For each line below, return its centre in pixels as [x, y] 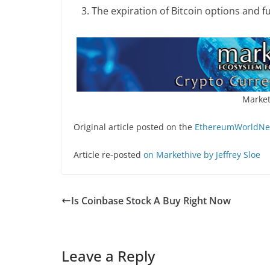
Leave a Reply [108, 256]
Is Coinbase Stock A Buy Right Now [151, 201]
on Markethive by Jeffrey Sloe [201, 155]
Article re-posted [107, 155]
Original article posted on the [134, 127]
